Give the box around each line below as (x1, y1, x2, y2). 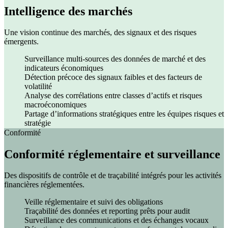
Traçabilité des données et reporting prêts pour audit (24, 207, 190, 216)
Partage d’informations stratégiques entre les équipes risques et (24, 109, 224, 119)
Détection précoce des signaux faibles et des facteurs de (24, 73, 202, 82)
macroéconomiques (24, 100, 87, 109)
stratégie (24, 119, 51, 128)
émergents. (4, 37, 39, 46)
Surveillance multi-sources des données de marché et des (24, 54, 206, 64)
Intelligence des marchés (4, 4, 132, 18)
